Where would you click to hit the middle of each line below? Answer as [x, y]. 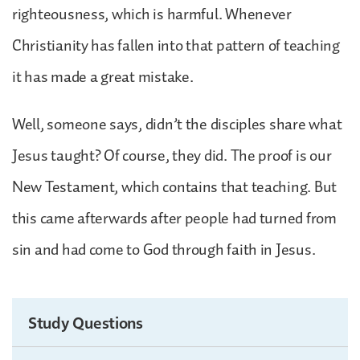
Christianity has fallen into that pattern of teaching [176, 45]
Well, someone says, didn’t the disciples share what [177, 124]
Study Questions [86, 322]
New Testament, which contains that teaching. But [175, 187]
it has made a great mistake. [104, 77]
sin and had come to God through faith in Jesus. [164, 250]
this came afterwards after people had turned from [174, 218]
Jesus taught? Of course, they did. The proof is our [172, 155]
